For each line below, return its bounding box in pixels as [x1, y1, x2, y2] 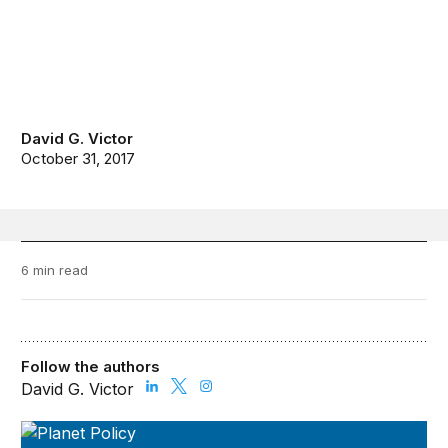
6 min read [21, 262, 89, 279]
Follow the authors [21, 357, 161, 377]
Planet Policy [20, 422, 120, 443]
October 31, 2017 [21, 149, 136, 169]
